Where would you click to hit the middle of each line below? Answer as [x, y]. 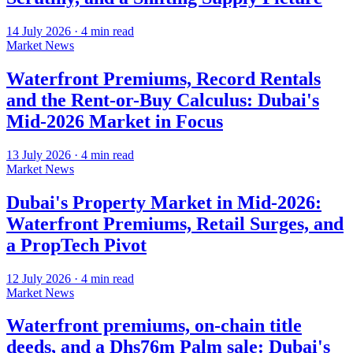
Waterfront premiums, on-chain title [154, 326]
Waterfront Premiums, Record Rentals [163, 78]
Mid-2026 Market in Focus [115, 121]
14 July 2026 [39, 31]
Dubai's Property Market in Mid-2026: [164, 202]
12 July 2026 [39, 278]
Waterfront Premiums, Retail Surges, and [175, 223]
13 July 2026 [39, 154]
